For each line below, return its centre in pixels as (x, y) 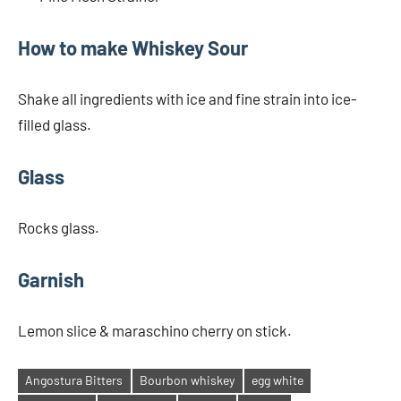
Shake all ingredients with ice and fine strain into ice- (188, 98)
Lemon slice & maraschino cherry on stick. (155, 330)
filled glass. (55, 124)
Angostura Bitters (74, 380)
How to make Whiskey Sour (133, 47)
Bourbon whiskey (188, 380)
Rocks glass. (59, 227)
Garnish (51, 279)
